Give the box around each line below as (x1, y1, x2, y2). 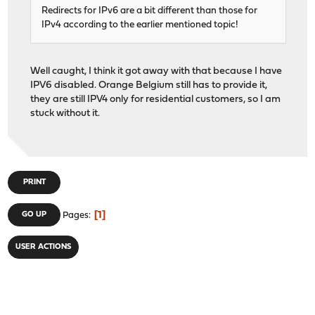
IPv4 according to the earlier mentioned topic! (41, 20, 239, 30)
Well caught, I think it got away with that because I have (30, 66, 283, 77)
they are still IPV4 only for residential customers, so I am (30, 94, 281, 105)
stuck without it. (30, 108, 101, 120)
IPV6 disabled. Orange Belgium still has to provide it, (30, 80, 268, 91)
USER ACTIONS (15, 243, 72, 251)
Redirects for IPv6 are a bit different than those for (41, 6, 258, 16)
